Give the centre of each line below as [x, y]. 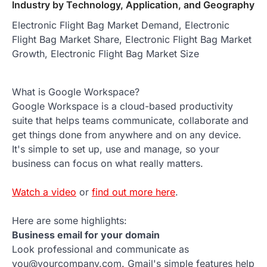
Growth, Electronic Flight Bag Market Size [105, 54]
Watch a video [44, 192]
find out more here [133, 192]
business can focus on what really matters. [108, 164]
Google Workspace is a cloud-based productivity [122, 106]
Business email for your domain [86, 235]
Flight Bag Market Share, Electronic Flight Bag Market [132, 40]
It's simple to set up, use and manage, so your [116, 149]
